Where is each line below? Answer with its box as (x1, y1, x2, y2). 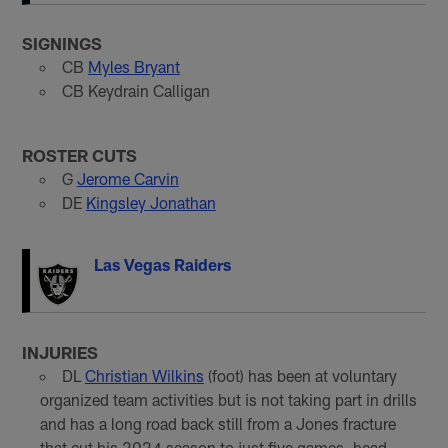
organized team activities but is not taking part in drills (39, 389, 417, 409)
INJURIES (22, 341, 99, 362)
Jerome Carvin (76, 169, 179, 189)
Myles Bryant (87, 57, 180, 77)
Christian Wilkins (84, 365, 204, 385)
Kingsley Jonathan (85, 193, 216, 213)
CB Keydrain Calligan (61, 81, 210, 101)
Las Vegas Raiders (94, 255, 232, 275)
